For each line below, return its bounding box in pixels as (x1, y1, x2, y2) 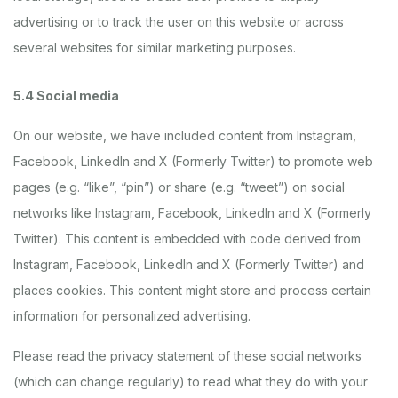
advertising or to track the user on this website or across (13, 14, 344, 29)
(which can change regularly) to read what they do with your (13, 374, 368, 389)
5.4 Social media (13, 88, 119, 103)
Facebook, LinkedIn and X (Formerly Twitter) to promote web (13, 154, 373, 169)
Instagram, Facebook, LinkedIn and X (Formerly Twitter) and (13, 257, 364, 272)
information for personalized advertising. (13, 308, 251, 323)
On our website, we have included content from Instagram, (13, 128, 356, 143)
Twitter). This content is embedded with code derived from (13, 231, 361, 246)
